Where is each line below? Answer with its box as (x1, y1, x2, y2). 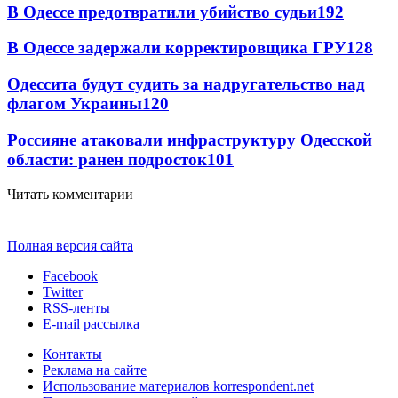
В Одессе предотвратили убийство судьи (7, 2, 317, 21)
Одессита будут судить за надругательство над (7, 75, 365, 94)
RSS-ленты (43, 299, 110, 315)
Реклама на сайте (43, 362, 147, 378)
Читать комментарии (7, 186, 133, 202)
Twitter (43, 283, 83, 299)
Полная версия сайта (7, 237, 133, 253)
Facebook (43, 267, 98, 283)
